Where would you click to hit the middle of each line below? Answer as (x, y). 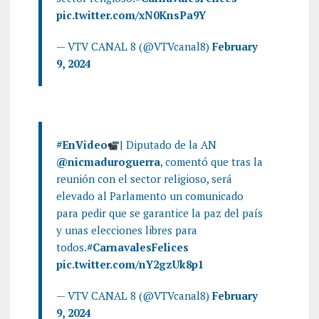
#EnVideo (82, 145)
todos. (71, 247)
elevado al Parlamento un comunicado (150, 196)
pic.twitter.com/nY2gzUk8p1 (130, 264)
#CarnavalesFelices (137, 247)
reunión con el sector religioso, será (144, 179)
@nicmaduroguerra (108, 162)
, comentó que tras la (211, 162)
